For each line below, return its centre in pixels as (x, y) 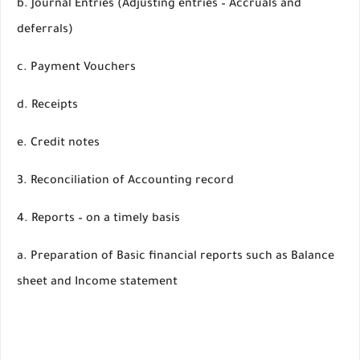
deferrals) (45, 31)
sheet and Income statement (97, 283)
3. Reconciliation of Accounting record (125, 182)
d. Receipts (47, 106)
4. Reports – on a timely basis (98, 219)
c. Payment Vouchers (76, 68)
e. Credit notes (58, 144)
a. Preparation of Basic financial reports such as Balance (176, 257)
